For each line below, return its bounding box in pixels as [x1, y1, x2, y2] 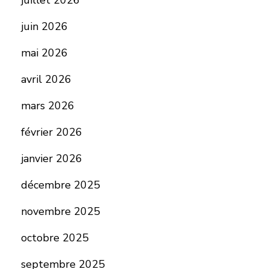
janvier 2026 [20, 151, 82, 166]
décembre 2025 [20, 178, 100, 192]
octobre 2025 [20, 231, 89, 245]
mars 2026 [20, 98, 74, 113]
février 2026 [20, 125, 82, 139]
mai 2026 [20, 46, 68, 60]
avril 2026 [20, 72, 71, 86]
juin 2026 [20, 19, 68, 34]
